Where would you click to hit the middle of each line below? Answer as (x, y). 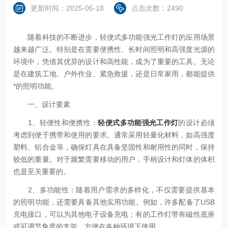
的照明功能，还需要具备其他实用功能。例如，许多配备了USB (114, 202)
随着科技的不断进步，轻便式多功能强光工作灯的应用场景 (114, 37)
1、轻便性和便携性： (56, 122)
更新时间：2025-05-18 (67, 8)
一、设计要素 (42, 104)
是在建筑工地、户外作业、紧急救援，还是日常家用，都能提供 (114, 74)
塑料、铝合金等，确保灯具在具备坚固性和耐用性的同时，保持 (114, 147)
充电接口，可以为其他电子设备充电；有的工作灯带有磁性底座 (114, 214)
